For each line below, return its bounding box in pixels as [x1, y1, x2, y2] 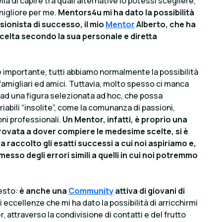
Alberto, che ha [135, 18, 196, 30]
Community [68, 185, 113, 196]
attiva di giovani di [113, 185, 185, 196]
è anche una [18, 185, 68, 196]
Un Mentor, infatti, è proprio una [61, 113, 187, 125]
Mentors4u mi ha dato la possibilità [58, 6, 194, 18]
